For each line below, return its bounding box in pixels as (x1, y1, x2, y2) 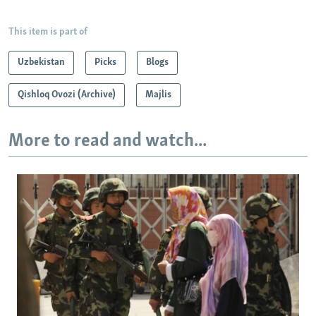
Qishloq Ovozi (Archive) (18, 89, 116, 100)
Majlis (145, 89, 171, 100)
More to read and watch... (8, 131, 207, 151)
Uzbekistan (18, 56, 65, 68)
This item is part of (8, 26, 87, 37)
